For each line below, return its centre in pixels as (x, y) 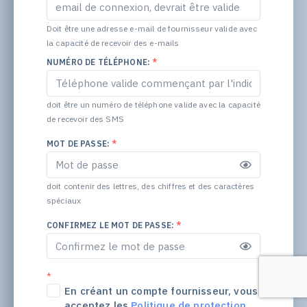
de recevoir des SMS (85, 119)
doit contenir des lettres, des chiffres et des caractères (150, 186)
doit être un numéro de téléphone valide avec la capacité (153, 104)
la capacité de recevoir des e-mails (113, 42)
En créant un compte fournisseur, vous (161, 291)
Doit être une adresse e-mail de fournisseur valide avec (151, 28)
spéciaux (64, 200)
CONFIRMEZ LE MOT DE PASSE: (111, 225)
